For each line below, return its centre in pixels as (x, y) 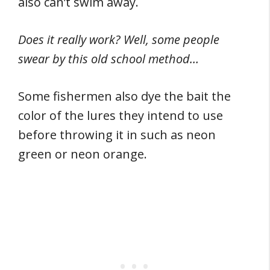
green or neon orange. (83, 154)
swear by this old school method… (108, 59)
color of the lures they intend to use (121, 115)
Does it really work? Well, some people (119, 39)
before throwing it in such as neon (117, 135)
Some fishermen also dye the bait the (124, 96)
